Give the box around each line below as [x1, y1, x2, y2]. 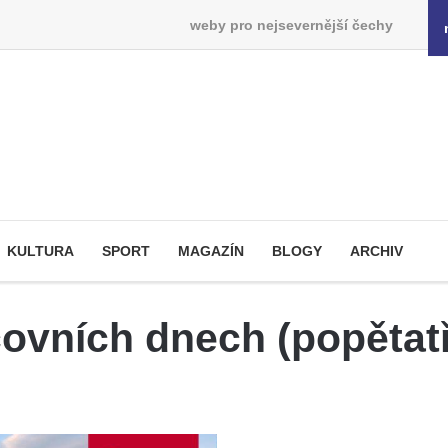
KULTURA [7, 243, 74, 259]
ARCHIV [350, 243, 403, 259]
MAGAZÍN [178, 243, 244, 259]
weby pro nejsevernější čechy [189, 16, 393, 33]
